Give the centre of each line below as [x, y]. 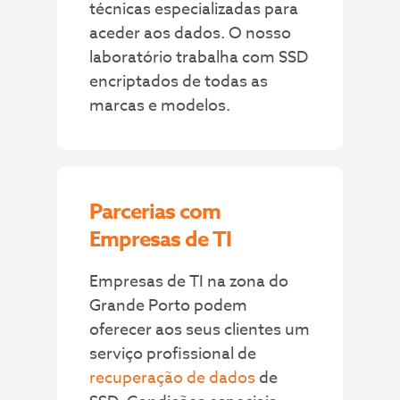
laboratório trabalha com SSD [199, 57]
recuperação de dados [173, 379]
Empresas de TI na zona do [189, 282]
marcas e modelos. [160, 105]
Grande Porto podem [169, 306]
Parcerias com [155, 212]
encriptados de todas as [179, 81]
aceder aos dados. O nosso [191, 33]
